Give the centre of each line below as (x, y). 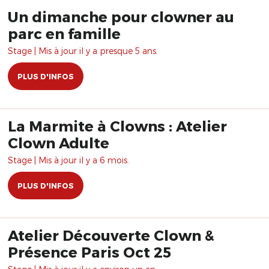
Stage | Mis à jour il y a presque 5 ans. (83, 51)
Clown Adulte (59, 143)
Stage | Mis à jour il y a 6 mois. (68, 160)
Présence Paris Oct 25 (89, 252)
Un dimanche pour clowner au (121, 17)
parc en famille (64, 33)
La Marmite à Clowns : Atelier (117, 126)
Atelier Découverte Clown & (111, 235)
